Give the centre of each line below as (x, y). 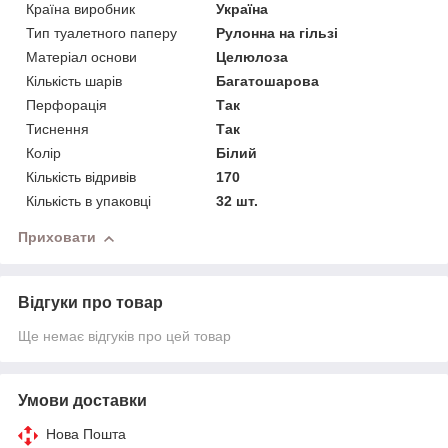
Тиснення (57, 129)
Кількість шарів (74, 81)
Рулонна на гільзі (277, 33)
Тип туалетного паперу (101, 33)
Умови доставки (82, 401)
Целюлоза (252, 57)
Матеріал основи (81, 57)
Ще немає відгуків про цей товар (124, 336)
